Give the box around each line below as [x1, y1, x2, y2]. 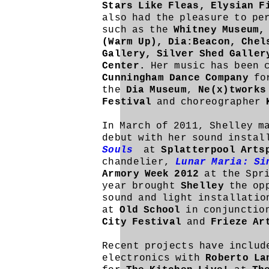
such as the [102, 25, 174, 35]
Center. [102, 61, 146, 71]
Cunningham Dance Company [102, 73, 249, 83]
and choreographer [151, 97, 267, 107]
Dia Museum [125, 85, 187, 95]
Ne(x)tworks [198, 85, 267, 95]
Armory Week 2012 [102, 169, 199, 180]
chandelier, [102, 157, 176, 168]
